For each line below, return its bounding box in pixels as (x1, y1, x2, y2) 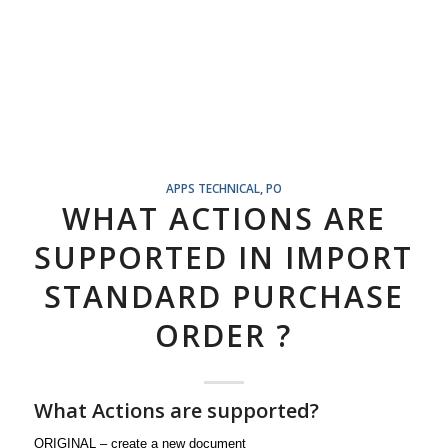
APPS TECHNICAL (165, 180, 260, 196)
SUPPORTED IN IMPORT (34, 237, 414, 278)
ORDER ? (155, 315, 293, 356)
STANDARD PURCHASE (43, 276, 404, 317)
